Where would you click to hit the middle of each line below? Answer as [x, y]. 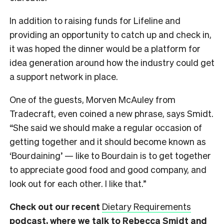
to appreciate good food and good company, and [108, 169]
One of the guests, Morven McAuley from [92, 99]
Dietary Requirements [146, 206]
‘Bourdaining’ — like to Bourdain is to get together [110, 155]
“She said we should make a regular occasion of [106, 127]
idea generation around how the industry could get [112, 62]
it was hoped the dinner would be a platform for [105, 48]
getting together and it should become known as [108, 141]
